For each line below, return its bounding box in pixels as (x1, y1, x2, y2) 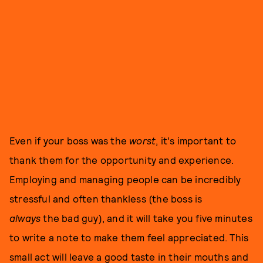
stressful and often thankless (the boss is (9, 193, 203, 204)
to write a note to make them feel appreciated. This (9, 231, 249, 243)
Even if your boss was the (9, 134, 130, 146)
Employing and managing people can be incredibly (9, 173, 241, 185)
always (9, 212, 43, 224)
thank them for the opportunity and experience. (9, 154, 234, 166)
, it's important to (156, 134, 237, 146)
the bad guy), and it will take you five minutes (43, 212, 252, 224)
